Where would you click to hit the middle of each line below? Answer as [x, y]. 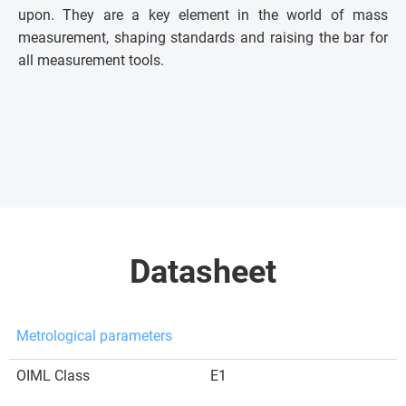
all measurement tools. [91, 60]
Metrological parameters [94, 335]
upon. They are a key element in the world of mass [203, 14]
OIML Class [53, 375]
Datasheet [203, 271]
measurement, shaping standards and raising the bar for [203, 37]
